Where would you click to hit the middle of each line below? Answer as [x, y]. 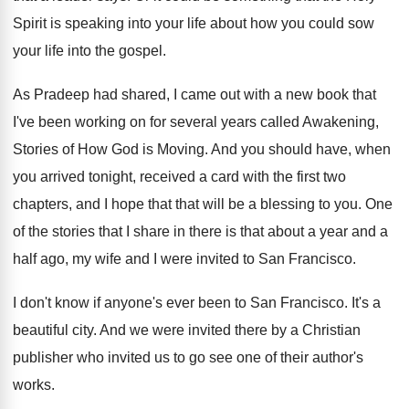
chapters [41, 204]
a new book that [325, 94]
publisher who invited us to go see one [137, 357]
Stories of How [60, 149]
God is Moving [158, 149]
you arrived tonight [73, 177]
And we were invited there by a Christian [230, 330]
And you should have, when [301, 149]
